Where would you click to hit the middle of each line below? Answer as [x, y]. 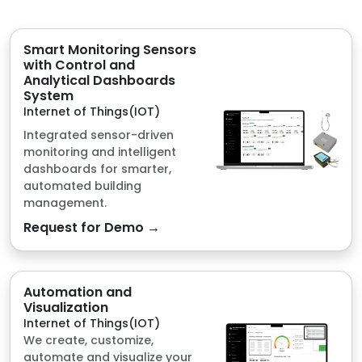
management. [65, 97]
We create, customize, [88, 235]
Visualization [66, 202]
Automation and [78, 187]
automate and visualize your [108, 252]
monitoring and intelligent [100, 46]
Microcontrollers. [74, 303]
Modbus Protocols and [91, 286]
